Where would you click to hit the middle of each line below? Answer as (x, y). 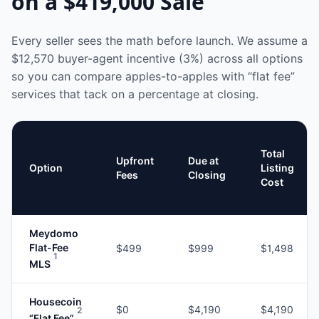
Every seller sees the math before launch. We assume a (159, 41)
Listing (277, 168)
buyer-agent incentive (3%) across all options (178, 58)
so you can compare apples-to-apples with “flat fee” (153, 76)
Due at (203, 161)
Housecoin (56, 302)
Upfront (135, 161)
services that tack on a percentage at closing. (135, 94)
